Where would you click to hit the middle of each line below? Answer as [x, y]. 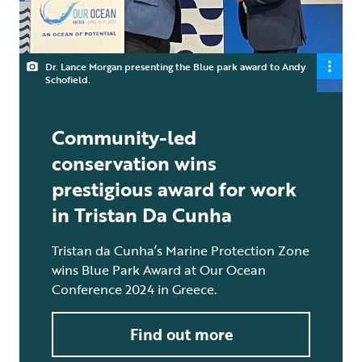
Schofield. [68, 79]
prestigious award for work [174, 188]
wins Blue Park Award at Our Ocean [159, 269]
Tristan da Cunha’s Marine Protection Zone [181, 250]
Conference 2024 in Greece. [134, 289]
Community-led [124, 137]
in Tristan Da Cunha [142, 214]
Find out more [181, 334]
